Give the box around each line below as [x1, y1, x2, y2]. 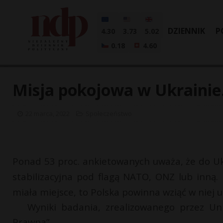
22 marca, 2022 [25, 109, 70, 118]
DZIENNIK [168, 25, 205, 36]
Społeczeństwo [86, 109, 132, 118]
